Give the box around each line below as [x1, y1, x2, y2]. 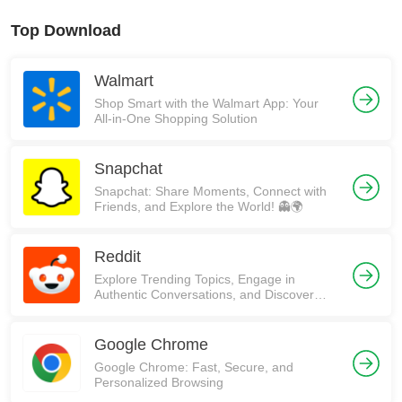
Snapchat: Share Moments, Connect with [94, 184, 327, 198]
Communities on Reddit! [94, 302, 231, 317]
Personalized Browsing [94, 375, 223, 389]
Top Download [11, 22, 121, 39]
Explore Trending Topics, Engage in [94, 272, 295, 286]
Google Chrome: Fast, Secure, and [94, 360, 293, 374]
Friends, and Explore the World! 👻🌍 [94, 199, 303, 214]
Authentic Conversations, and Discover [94, 287, 314, 301]
